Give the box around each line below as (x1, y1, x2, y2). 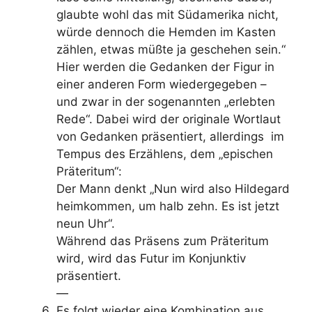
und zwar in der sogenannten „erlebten (56, 95, 275, 109)
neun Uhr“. (56, 217, 115, 231)
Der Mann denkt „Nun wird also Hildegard (56, 182, 290, 196)
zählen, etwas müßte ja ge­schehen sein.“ (56, 42, 286, 56)
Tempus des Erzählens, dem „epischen (56, 147, 273, 161)
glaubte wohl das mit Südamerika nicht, (56, 8, 279, 22)
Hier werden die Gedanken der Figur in (56, 60, 274, 74)
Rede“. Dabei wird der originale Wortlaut (56, 112, 281, 126)
